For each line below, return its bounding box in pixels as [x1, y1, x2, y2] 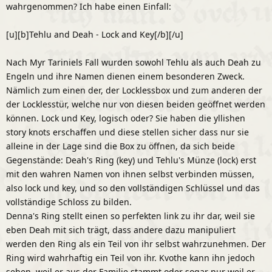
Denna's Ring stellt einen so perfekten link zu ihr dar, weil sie [6, 209, 255, 222]
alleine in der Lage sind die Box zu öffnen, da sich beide [6, 140, 235, 152]
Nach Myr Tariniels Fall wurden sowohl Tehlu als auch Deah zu [6, 56, 261, 68]
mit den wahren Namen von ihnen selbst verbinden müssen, [6, 168, 254, 180]
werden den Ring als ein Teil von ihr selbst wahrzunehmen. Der [6, 237, 266, 250]
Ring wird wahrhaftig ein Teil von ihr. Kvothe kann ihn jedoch [6, 251, 255, 263]
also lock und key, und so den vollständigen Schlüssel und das [6, 182, 260, 194]
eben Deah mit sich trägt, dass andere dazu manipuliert [6, 223, 236, 236]
